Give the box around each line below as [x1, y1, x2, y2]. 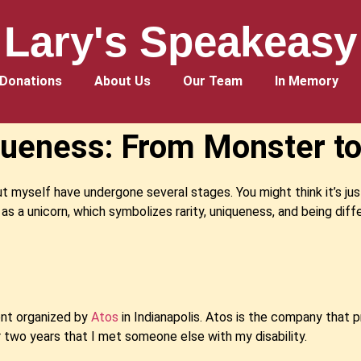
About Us [94, 73, 151, 89]
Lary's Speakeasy [4, 18, 357, 65]
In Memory [275, 73, 338, 89]
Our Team [183, 73, 243, 89]
